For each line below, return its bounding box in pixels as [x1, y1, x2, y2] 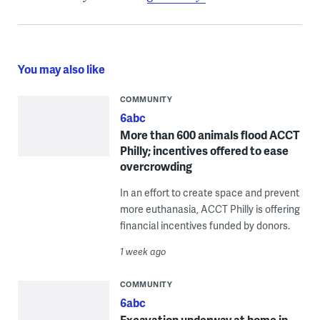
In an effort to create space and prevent [119, 186, 299, 200]
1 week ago [119, 245, 166, 259]
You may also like [17, 61, 105, 78]
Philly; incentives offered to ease [119, 142, 289, 159]
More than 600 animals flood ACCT [119, 126, 300, 144]
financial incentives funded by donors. [119, 219, 290, 233]
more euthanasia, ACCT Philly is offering [119, 202, 300, 216]
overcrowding [119, 158, 192, 175]
